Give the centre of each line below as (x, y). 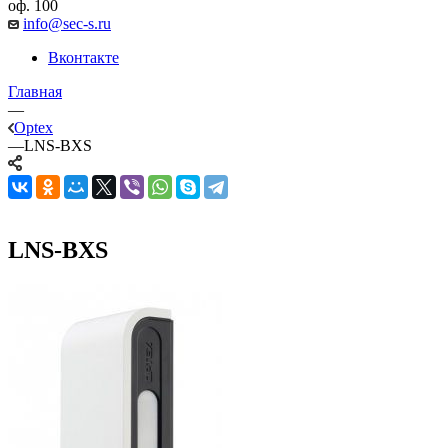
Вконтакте (83, 57)
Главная (35, 91)
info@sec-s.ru (67, 23)
